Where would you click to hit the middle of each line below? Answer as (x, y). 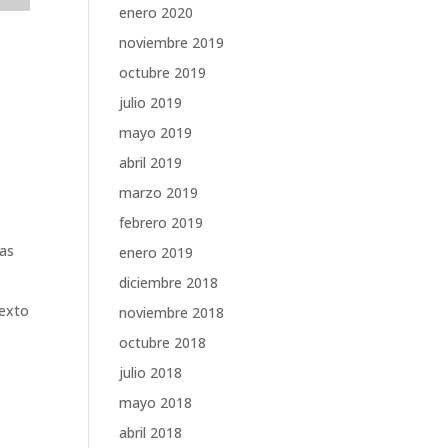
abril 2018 (151, 432)
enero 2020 (156, 12)
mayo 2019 (156, 132)
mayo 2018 (156, 402)
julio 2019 (151, 102)
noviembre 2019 (172, 42)
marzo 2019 (159, 192)
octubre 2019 (163, 72)
